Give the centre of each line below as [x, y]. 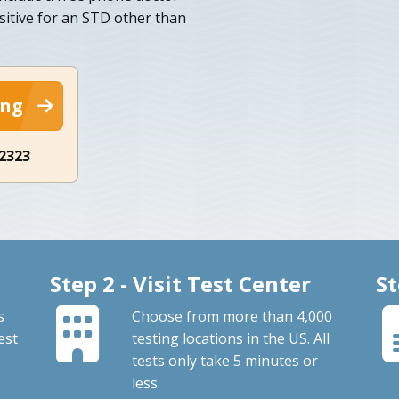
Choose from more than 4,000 [232, 316]
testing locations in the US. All [230, 338]
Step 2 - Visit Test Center [180, 283]
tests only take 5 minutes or [224, 360]
